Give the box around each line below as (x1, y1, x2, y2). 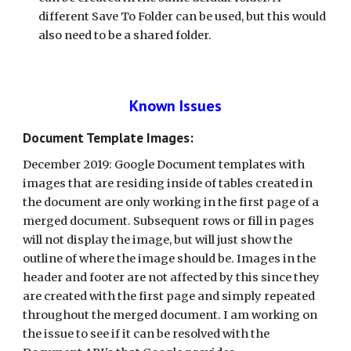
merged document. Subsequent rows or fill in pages (23, 214, 315, 228)
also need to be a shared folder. (38, 28, 212, 42)
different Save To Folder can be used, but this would (38, 9, 327, 24)
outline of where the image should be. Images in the (23, 251, 317, 266)
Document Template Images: (23, 128, 194, 147)
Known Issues (129, 96, 222, 116)
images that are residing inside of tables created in (23, 176, 313, 190)
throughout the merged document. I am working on (23, 308, 318, 322)
